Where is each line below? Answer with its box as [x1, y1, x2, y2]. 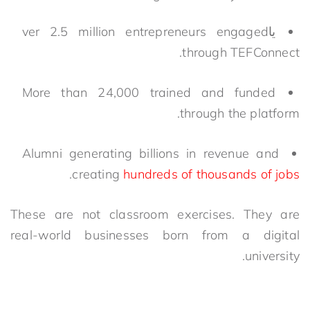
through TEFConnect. [182, 44, 300, 60]
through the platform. [180, 104, 300, 121]
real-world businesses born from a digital [10, 226, 300, 243]
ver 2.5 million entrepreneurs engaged [21, 23, 269, 39]
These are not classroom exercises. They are [10, 206, 300, 222]
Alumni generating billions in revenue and [21, 145, 279, 161]
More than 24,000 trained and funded [21, 84, 276, 100]
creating [72, 165, 124, 182]
